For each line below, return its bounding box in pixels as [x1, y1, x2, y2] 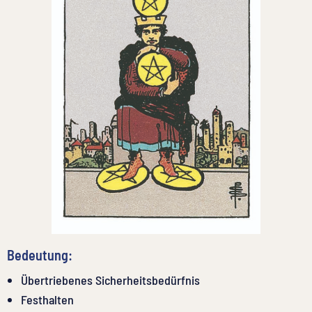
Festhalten [21, 291, 74, 307]
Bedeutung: [7, 246, 72, 263]
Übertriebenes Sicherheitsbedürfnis [21, 272, 200, 288]
